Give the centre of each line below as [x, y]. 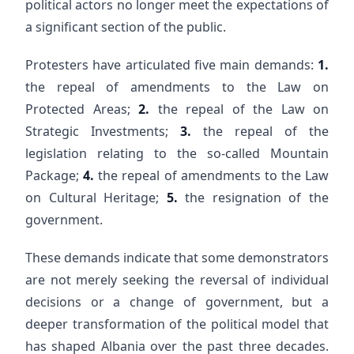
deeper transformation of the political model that [177, 324]
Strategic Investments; [103, 131]
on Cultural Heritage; [96, 198]
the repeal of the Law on [239, 109]
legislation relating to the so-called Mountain [177, 153]
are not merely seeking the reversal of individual [177, 280]
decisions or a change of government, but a [177, 302]
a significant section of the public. [126, 27]
